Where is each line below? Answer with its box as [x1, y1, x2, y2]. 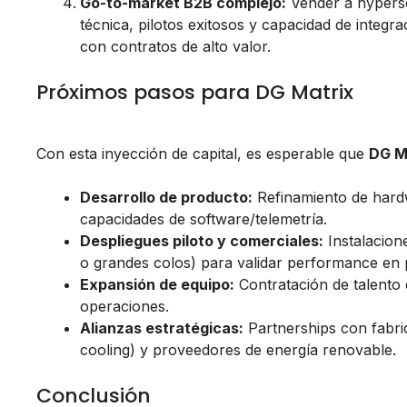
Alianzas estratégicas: [80, 319, 243, 338]
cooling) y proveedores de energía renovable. [80, 341, 396, 360]
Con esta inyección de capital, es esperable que [36, 144, 369, 164]
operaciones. [80, 297, 169, 316]
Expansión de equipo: [80, 275, 234, 294]
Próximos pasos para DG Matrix [36, 78, 353, 107]
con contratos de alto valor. [80, 37, 271, 56]
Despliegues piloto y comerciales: [80, 232, 323, 251]
